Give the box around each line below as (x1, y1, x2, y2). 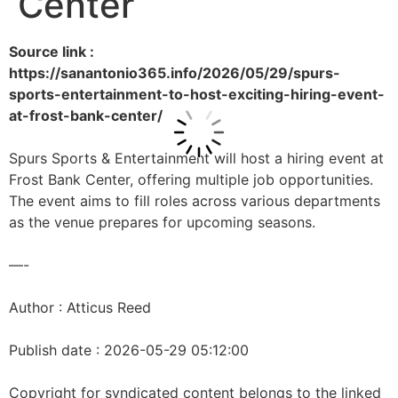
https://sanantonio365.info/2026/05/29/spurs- (9, 64, 340, 82)
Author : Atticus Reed (9, 298, 151, 316)
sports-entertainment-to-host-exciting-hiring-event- (9, 85, 385, 103)
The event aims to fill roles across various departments (9, 192, 380, 210)
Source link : (9, 43, 94, 60)
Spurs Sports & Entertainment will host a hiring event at (9, 149, 384, 167)
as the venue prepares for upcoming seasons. (9, 213, 315, 231)
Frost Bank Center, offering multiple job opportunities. (9, 171, 373, 188)
